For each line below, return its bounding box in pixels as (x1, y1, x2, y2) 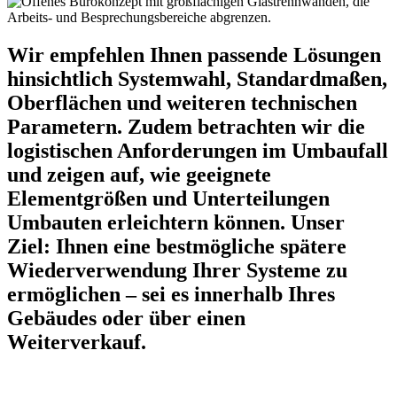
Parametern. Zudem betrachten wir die (7, 114, 365, 138)
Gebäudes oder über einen (7, 306, 245, 330)
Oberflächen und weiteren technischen (7, 90, 357, 114)
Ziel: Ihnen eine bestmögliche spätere (7, 234, 346, 258)
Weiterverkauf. (7, 330, 152, 354)
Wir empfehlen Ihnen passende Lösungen (7, 43, 381, 66)
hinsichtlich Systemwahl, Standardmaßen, (7, 66, 387, 90)
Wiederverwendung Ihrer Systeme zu (7, 258, 347, 282)
